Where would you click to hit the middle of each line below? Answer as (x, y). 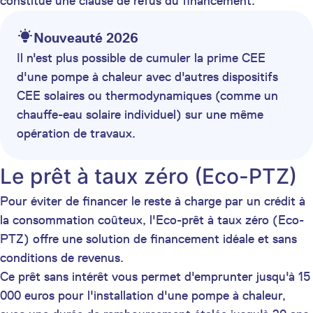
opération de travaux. (76, 134)
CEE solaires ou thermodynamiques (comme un (147, 96)
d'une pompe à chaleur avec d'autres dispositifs (147, 77)
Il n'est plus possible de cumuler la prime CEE (141, 58)
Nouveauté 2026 (86, 38)
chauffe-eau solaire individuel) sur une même (140, 115)
